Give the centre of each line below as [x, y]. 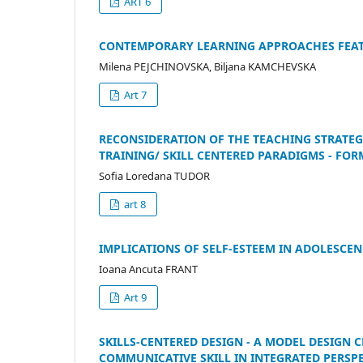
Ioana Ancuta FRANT [148, 269]
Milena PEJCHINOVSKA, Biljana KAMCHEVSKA [207, 66]
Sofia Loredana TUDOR [154, 175]
